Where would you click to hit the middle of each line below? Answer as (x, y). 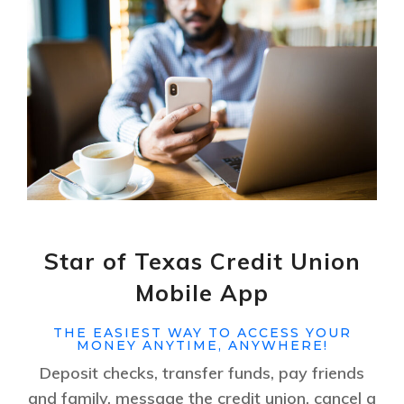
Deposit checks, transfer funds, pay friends (202, 372)
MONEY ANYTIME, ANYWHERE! (202, 345)
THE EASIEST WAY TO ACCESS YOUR (202, 332)
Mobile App (202, 292)
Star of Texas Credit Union (202, 261)
